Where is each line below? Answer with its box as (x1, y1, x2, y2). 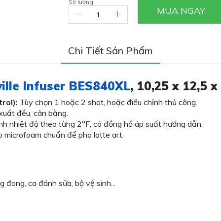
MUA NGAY (157, 5, 206, 16)
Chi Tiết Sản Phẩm (68, 44, 153, 57)
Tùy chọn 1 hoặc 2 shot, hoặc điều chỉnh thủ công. (18, 97, 197, 107)
